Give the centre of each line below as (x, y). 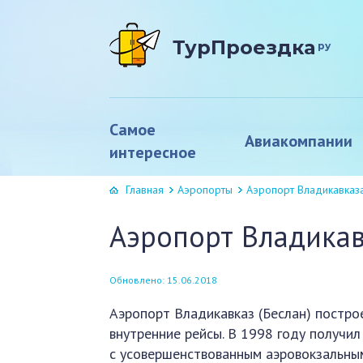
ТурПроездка (244, 47)
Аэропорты (205, 190)
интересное (153, 152)
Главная (145, 190)
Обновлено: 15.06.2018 (164, 280)
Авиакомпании (299, 141)
